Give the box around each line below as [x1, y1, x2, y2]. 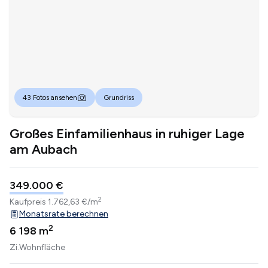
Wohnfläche [19, 242, 65, 253]
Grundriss [103, 93, 134, 102]
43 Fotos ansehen [23, 93, 77, 102]
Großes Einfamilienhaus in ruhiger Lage [10, 126, 245, 142]
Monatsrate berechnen [19, 209, 108, 220]
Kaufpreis [10, 197, 48, 208]
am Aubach [10, 141, 77, 158]
